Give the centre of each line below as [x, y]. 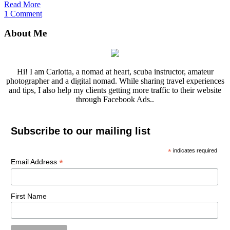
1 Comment [23, 13]
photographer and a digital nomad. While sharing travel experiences [115, 81]
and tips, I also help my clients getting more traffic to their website [115, 90]
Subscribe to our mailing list [80, 131]
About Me [25, 33]
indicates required [195, 151]
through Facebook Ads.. [115, 100]
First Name [28, 196]
